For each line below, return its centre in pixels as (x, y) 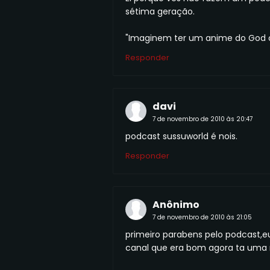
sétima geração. (160, 11)
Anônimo (176, 204)
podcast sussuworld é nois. (181, 136)
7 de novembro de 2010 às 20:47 (202, 119)
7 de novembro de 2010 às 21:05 (202, 217)
